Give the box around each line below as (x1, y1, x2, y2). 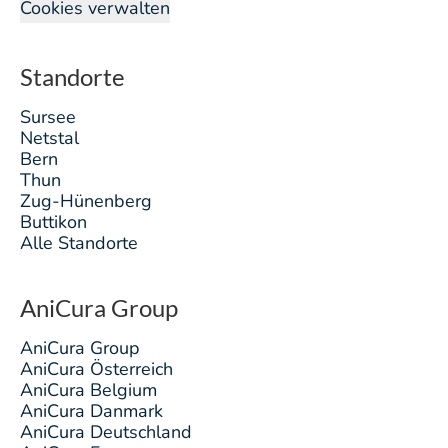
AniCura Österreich (20, 357, 173, 381)
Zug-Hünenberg (20, 189, 152, 213)
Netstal (20, 126, 79, 150)
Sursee (20, 105, 76, 129)
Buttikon (20, 210, 87, 234)
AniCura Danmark (20, 399, 163, 423)
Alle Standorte (20, 231, 138, 255)
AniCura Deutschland (20, 420, 192, 444)
